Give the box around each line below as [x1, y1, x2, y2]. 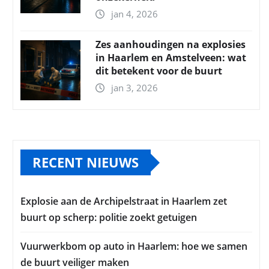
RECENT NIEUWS [32, 153, 139, 172]
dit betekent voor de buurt [95, 64, 222, 78]
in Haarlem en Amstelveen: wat [95, 51, 246, 65]
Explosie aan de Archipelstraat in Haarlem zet [20, 195, 227, 208]
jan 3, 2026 [111, 82, 158, 94]
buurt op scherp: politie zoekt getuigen [20, 211, 197, 225]
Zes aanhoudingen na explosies [95, 38, 246, 52]
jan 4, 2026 [111, 8, 158, 20]
